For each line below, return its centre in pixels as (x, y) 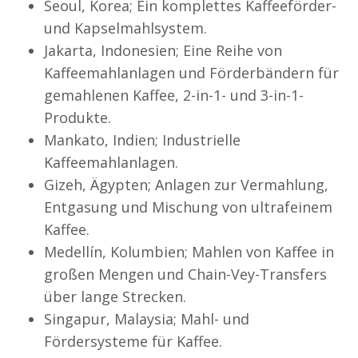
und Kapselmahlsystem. (125, 28)
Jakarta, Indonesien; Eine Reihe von (163, 50)
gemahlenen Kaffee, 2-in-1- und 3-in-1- (174, 95)
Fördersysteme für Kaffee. (133, 341)
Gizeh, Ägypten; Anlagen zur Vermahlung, (186, 184)
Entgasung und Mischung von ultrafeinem (188, 207)
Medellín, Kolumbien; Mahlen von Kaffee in (189, 251)
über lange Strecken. (115, 296)
